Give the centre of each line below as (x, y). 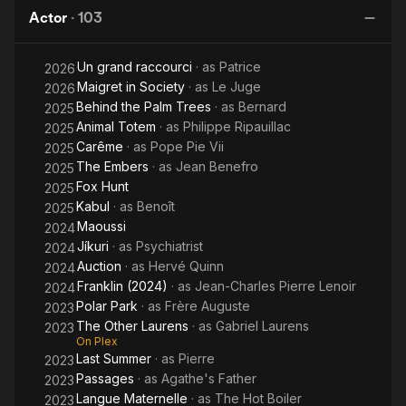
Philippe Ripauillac (237, 126)
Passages (105, 378)
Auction (99, 266)
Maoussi (101, 226)
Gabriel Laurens (262, 326)
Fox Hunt (102, 186)
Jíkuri (93, 246)
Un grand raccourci (135, 67)
